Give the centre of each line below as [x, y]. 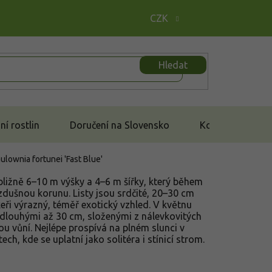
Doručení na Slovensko [120, 125]
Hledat [173, 65]
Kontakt [217, 125]
